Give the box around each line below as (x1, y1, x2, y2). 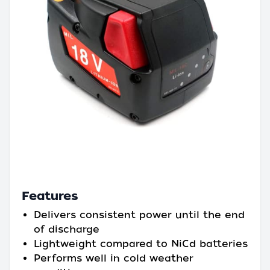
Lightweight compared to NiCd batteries (34, 238, 248, 250)
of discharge (34, 224, 99, 235)
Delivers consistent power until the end (34, 209, 245, 221)
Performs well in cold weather (34, 253, 193, 264)
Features (22, 189, 78, 203)
